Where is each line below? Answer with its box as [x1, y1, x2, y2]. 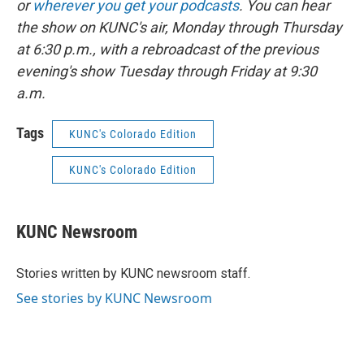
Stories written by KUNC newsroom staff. [16, 265, 250, 281]
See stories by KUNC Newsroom [16, 288, 212, 307]
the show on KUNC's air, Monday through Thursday [16, 18, 342, 36]
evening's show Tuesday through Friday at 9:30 [16, 62, 317, 80]
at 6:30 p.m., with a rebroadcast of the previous [16, 40, 318, 58]
